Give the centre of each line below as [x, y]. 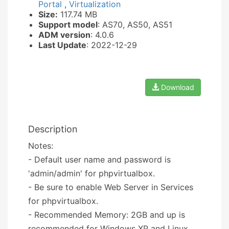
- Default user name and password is [99, 159]
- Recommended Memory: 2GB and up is [107, 214]
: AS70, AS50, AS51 [135, 24]
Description [53, 129]
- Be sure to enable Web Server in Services [111, 187]
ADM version [64, 35]
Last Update [62, 45]
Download [177, 87]
